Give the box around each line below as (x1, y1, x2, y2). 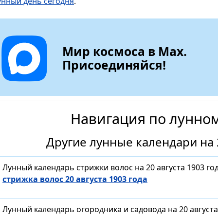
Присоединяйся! (62, 56, 166, 73)
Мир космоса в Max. (62, 43, 187, 59)
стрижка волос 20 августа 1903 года (2, 174, 147, 185)
